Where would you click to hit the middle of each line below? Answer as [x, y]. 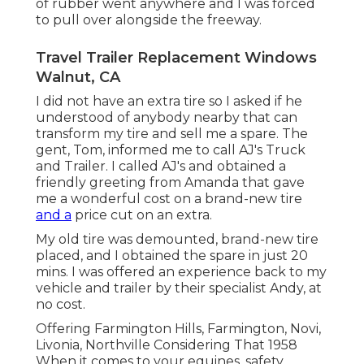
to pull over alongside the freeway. [149, 20]
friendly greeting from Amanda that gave [170, 183]
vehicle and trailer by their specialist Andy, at [179, 288]
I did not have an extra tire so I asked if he [169, 102]
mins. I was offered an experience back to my [181, 272]
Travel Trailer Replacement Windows [176, 58]
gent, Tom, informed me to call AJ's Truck [171, 150]
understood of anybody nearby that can [167, 118]
